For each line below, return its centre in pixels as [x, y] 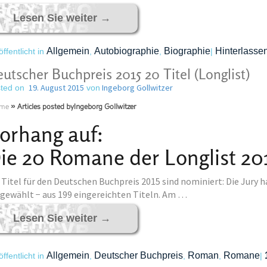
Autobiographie [126, 51]
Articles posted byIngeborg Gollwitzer [76, 107]
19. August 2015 [56, 88]
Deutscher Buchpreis [138, 255]
